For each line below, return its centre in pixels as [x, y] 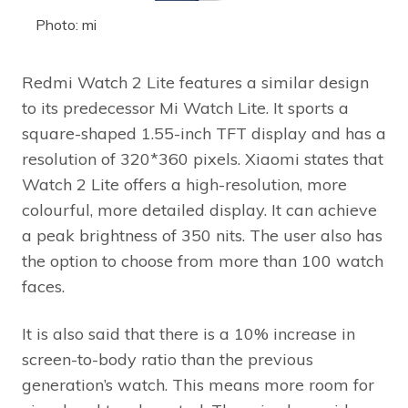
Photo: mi [66, 24]
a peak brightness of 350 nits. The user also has [202, 235]
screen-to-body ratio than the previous [168, 359]
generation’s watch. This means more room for [198, 384]
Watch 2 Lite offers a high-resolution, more [184, 184]
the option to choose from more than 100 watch [203, 260]
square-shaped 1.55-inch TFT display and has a [204, 133]
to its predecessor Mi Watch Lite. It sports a [185, 107]
